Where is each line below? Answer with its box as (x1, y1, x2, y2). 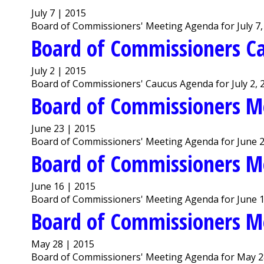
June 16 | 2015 (31, 179, 96, 193)
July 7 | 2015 (31, 6, 87, 19)
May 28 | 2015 (31, 237, 95, 250)
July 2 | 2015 (31, 64, 87, 77)
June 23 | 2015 (31, 121, 96, 135)
